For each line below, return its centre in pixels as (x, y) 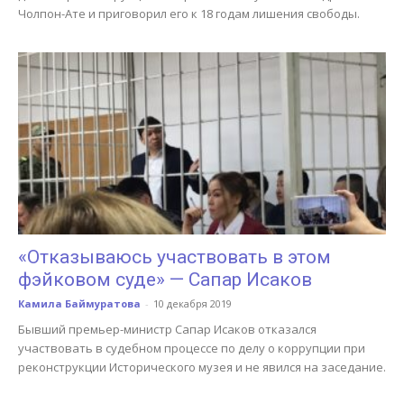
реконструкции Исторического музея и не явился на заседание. (202, 367)
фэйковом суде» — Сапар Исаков (165, 279)
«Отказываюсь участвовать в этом (174, 257)
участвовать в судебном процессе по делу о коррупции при (192, 348)
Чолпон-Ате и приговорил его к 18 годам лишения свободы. (189, 14)
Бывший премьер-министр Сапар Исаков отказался (167, 329)
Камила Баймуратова (79, 303)
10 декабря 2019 (193, 303)
